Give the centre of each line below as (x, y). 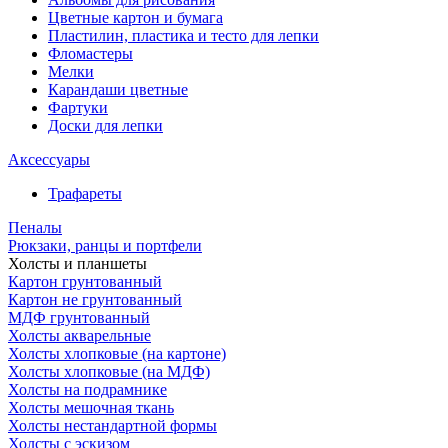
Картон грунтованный (85, 281)
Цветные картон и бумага (135, 17)
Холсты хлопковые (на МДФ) (109, 371)
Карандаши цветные (118, 89)
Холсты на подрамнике (87, 389)
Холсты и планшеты (77, 263)
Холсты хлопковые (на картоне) (117, 353)
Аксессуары (49, 159)
